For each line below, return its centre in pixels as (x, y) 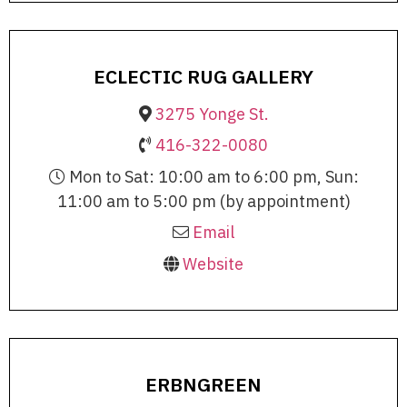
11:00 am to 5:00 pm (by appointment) (203, 201)
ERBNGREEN (203, 385)
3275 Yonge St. (212, 114)
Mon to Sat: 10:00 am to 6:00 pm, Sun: (212, 176)
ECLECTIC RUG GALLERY (203, 76)
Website (213, 263)
